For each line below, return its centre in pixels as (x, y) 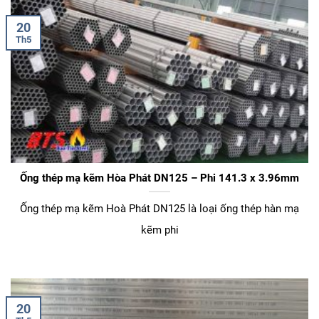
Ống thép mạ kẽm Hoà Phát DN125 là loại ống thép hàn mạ (159, 208)
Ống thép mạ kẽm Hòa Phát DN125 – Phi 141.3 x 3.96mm (159, 178)
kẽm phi (159, 230)
